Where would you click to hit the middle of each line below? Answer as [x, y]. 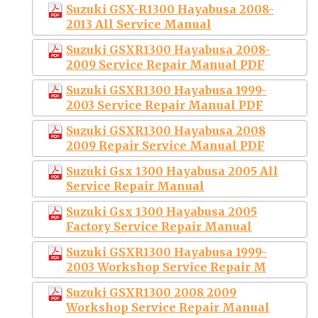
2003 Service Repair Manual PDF [165, 105]
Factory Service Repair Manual [159, 226]
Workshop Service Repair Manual [168, 307]
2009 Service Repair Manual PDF [165, 64]
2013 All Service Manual [139, 24]
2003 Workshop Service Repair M [166, 267]
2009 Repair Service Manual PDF [165, 145]
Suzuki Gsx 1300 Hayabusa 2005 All [172, 171]
